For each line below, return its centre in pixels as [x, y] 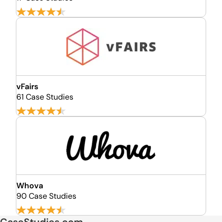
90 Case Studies [46, 196]
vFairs [27, 86]
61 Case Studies [45, 97]
